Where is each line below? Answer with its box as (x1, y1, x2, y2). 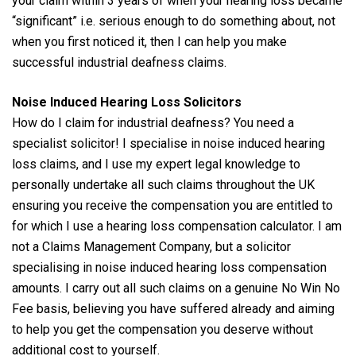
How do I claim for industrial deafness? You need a (12, 114, 294, 130)
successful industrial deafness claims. (12, 54, 226, 70)
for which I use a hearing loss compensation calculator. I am (12, 218, 342, 234)
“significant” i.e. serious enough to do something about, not (12, 13, 335, 29)
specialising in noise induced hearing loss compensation (12, 259, 327, 275)
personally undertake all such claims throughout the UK (12, 176, 315, 192)
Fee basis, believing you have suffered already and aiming (12, 300, 335, 316)
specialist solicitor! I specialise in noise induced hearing (12, 135, 325, 151)
